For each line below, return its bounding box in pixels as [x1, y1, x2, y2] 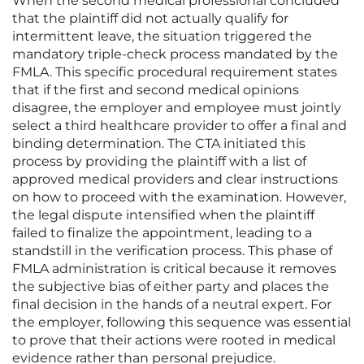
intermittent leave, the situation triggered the [12, 28, 312, 45]
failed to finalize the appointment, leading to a [12, 225, 312, 241]
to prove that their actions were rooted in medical [12, 332, 336, 349]
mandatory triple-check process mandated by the [12, 46, 338, 63]
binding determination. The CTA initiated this [12, 136, 305, 152]
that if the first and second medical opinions [12, 82, 299, 98]
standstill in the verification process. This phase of [12, 243, 332, 259]
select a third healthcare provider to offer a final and [12, 118, 347, 134]
